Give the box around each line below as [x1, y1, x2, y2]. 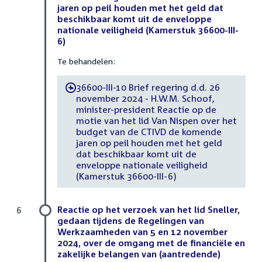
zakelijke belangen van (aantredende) [57, 249, 220, 260]
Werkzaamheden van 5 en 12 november [57, 226, 227, 237]
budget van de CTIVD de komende [75, 126, 222, 137]
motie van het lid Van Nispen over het [75, 115, 237, 126]
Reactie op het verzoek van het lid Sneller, [57, 204, 240, 215]
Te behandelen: [57, 56, 115, 67]
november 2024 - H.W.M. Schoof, [75, 92, 215, 104]
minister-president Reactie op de [75, 104, 216, 115]
